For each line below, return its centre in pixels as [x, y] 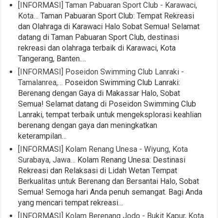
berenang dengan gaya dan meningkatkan [88, 126]
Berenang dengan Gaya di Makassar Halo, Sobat [99, 93]
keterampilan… [43, 136]
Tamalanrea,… [41, 83]
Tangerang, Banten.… [52, 59]
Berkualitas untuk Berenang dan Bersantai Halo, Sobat [109, 182]
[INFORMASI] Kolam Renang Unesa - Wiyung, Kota [103, 149]
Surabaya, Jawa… [47, 160]
